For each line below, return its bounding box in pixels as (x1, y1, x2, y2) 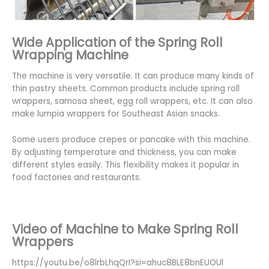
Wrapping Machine (12, 46, 128, 64)
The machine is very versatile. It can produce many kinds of (12, 70, 254, 82)
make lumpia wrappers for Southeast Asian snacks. (12, 108, 220, 120)
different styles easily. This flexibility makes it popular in (12, 159, 239, 171)
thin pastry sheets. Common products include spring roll (12, 83, 240, 95)
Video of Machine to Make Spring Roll (12, 220, 238, 238)
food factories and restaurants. (12, 172, 141, 184)
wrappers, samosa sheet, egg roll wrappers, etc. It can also (12, 95, 253, 107)
